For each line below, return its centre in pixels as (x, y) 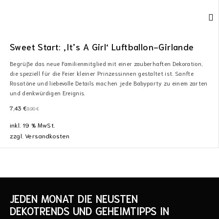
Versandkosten (47, 135)
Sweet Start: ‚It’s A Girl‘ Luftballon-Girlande (102, 46)
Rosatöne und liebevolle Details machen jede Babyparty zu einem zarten (109, 83)
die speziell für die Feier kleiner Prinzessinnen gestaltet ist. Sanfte (102, 73)
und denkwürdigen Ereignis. (48, 93)
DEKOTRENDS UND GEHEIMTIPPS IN (89, 210)
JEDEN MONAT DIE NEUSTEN (74, 198)
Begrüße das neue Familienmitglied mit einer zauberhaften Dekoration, (106, 63)
